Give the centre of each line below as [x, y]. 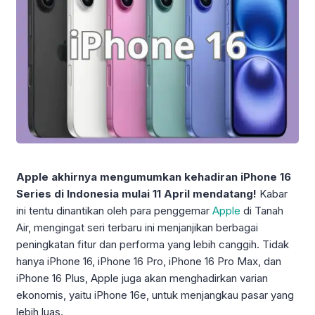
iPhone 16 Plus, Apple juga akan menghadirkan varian [142, 278]
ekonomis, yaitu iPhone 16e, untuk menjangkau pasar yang [155, 295]
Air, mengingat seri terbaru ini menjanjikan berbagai [137, 227]
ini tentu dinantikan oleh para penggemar [114, 210]
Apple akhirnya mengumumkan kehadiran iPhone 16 [154, 176]
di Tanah [262, 210]
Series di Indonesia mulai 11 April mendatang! [136, 193]
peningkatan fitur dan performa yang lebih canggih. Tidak [153, 244]
